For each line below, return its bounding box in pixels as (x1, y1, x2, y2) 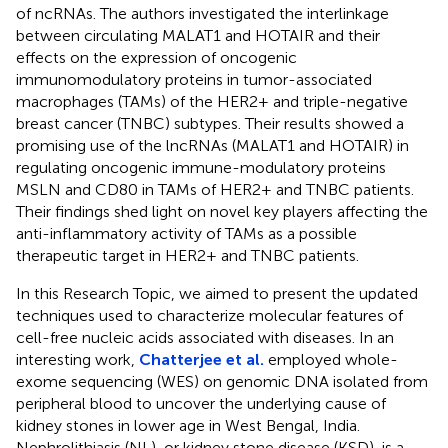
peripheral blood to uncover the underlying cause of (16, 393, 386, 413)
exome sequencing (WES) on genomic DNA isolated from (16, 371, 428, 391)
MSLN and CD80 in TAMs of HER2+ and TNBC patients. (16, 179, 414, 199)
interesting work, (16, 349, 139, 369)
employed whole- (264, 349, 398, 369)
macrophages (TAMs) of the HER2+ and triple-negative (16, 91, 408, 111)
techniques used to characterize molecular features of (16, 305, 403, 325)
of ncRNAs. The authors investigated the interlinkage (16, 3, 389, 23)
